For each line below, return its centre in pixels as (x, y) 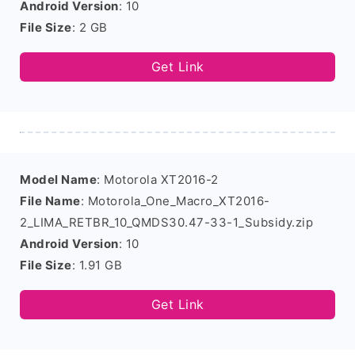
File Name (50, 201)
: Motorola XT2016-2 (158, 179)
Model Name (58, 179)
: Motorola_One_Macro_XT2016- (175, 201)
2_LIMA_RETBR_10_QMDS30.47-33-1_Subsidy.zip (166, 222)
